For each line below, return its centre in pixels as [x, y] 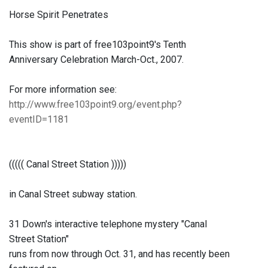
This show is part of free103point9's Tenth [98, 45]
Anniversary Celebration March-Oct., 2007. [96, 60]
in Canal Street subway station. [73, 194]
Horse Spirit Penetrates [59, 15]
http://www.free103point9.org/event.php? [95, 105]
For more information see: [63, 90]
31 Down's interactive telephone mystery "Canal [108, 224]
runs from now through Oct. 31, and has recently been [119, 254]
